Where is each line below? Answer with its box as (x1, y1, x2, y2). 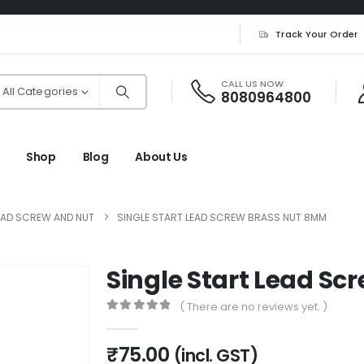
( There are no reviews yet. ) (180, 299, 328, 314)
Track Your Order (275, 28, 358, 41)
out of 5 (113, 314, 160, 326)
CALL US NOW (221, 76, 284, 90)
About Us (135, 149, 188, 165)
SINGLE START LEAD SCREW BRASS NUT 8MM (117, 210, 327, 224)
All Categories (2, 84, 78, 99)
